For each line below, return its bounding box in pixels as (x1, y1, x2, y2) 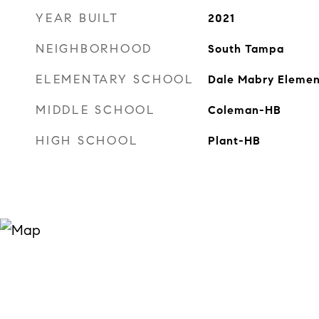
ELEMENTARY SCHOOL (36, 72, 194, 87)
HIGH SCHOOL (36, 133, 139, 148)
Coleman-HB (207, 103, 281, 117)
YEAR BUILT (36, 11, 119, 26)
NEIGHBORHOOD (36, 41, 152, 56)
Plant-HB (207, 134, 261, 147)
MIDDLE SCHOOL (36, 103, 156, 117)
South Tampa (207, 42, 284, 56)
